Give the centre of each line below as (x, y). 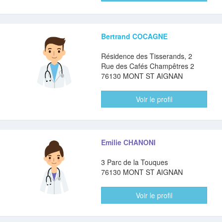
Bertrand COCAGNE (135, 36)
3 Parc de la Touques (135, 162)
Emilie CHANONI (129, 142)
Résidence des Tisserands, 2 (147, 56)
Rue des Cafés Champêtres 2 (148, 66)
